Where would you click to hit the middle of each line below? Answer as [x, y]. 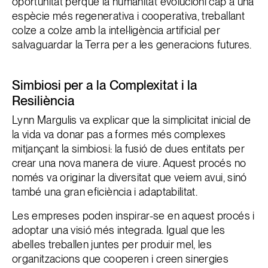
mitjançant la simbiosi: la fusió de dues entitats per [129, 149]
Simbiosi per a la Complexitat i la [105, 85]
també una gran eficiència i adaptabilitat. [105, 192]
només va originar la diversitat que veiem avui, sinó [130, 177]
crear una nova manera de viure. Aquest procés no [129, 163]
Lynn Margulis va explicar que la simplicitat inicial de [132, 120]
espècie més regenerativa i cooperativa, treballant [128, 16]
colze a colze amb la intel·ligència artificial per [116, 30]
